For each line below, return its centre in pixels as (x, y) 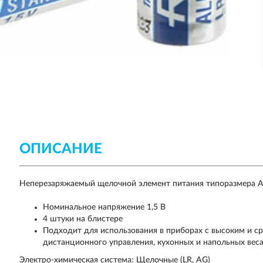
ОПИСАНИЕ (61, 149)
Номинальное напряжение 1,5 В (104, 207)
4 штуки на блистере (83, 219)
